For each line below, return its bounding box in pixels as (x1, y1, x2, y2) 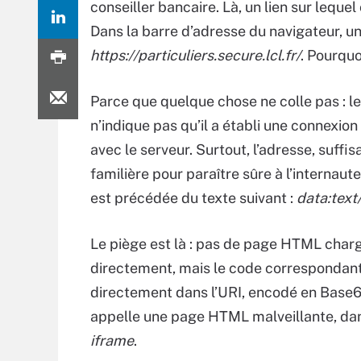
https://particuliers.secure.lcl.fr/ (90, 47, 301, 64)
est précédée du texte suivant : (90, 189, 297, 206)
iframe (90, 332, 134, 349)
